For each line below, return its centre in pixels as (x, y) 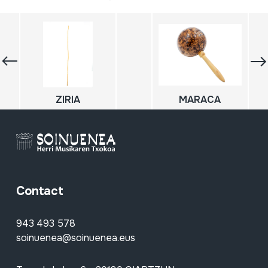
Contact (39, 191)
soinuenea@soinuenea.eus (75, 238)
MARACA (200, 100)
